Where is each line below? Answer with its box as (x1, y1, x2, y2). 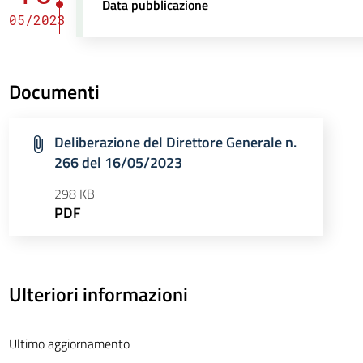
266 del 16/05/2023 (53, 152, 182, 173)
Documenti (8, 77, 100, 106)
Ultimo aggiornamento (8, 334, 130, 353)
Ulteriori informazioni (8, 280, 188, 309)
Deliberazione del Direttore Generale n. (53, 131, 297, 153)
